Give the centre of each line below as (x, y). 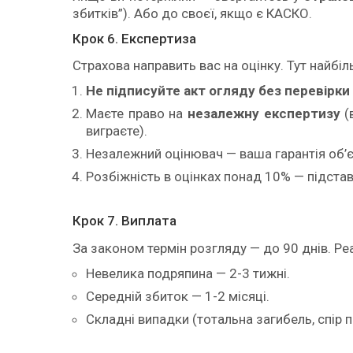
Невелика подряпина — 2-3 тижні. (188, 273)
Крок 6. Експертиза (134, 38)
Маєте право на (137, 114)
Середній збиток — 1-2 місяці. (178, 296)
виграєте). (117, 131)
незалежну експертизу (264, 114)
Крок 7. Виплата (124, 221)
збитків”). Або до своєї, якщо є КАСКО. (192, 13)
